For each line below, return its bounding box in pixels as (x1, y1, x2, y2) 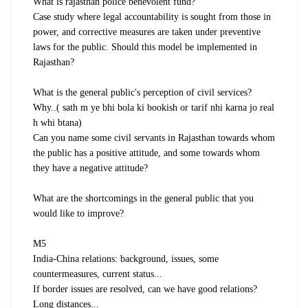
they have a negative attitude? (33, 162, 148, 173)
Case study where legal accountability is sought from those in (33, 11, 271, 22)
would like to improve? (33, 208, 124, 219)
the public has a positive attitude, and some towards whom (33, 147, 260, 158)
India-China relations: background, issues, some (33, 253, 219, 264)
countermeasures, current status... (33, 268, 162, 279)
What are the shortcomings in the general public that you (33, 192, 254, 203)
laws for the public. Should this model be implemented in (33, 41, 257, 52)
